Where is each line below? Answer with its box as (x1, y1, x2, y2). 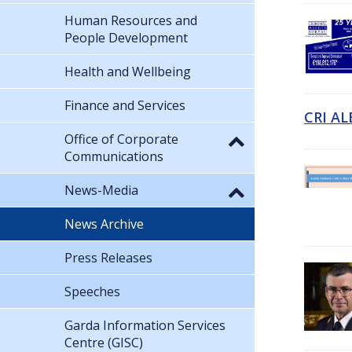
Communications (64, 147, 163, 165)
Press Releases (64, 248, 152, 266)
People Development (64, 28, 188, 46)
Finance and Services (64, 96, 185, 114)
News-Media (64, 181, 138, 199)
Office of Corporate (64, 130, 178, 148)
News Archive (64, 214, 144, 233)
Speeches (64, 282, 120, 300)
